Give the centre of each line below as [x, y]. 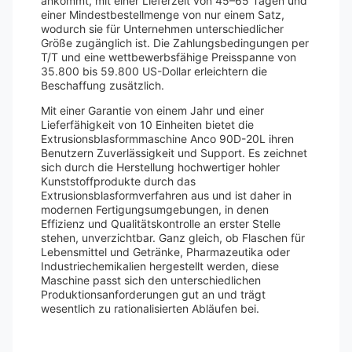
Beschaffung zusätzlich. [103, 85]
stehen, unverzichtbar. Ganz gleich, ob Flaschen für [173, 238]
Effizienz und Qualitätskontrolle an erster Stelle [161, 224]
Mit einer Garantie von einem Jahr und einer [152, 110]
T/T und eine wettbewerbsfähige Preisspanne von [169, 57]
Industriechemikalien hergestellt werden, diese [160, 266]
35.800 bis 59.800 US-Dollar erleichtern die [154, 71]
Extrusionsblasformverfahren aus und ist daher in [166, 195]
